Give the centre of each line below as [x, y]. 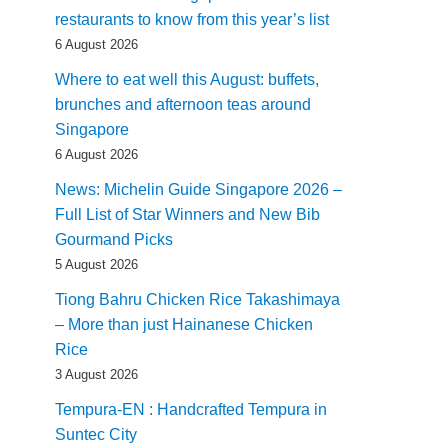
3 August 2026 [96, 374]
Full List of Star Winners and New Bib [187, 214]
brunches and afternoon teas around [183, 104]
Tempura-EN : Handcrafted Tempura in [191, 409]
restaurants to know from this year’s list [192, 19]
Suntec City [96, 434]
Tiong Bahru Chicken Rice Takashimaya [197, 299]
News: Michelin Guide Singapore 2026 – [198, 189]
